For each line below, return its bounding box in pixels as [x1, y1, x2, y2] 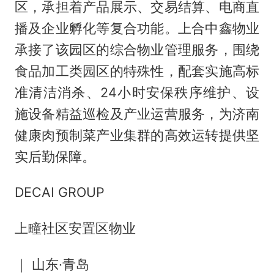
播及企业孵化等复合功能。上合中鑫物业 [14, 20, 260, 36]
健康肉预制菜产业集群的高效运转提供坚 [14, 127, 260, 143]
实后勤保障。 [14, 148, 95, 165]
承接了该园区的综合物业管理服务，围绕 [14, 41, 260, 57]
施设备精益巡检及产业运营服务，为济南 [14, 105, 260, 122]
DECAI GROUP [14, 184, 105, 201]
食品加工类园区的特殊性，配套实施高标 [14, 62, 260, 79]
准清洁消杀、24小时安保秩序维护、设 [14, 84, 260, 100]
